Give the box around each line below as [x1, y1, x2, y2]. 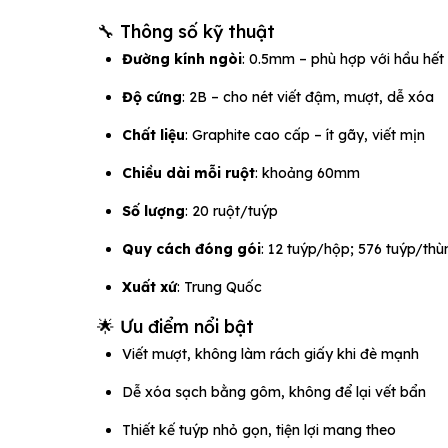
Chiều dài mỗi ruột [122, 163, 255, 182]
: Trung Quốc [177, 277, 262, 296]
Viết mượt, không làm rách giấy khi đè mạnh [122, 344, 419, 363]
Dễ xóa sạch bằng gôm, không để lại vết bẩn [122, 382, 426, 401]
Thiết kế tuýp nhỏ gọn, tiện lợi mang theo [122, 420, 396, 439]
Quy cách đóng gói [122, 239, 261, 258]
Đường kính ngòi [122, 49, 242, 68]
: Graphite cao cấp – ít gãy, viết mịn [185, 125, 425, 144]
